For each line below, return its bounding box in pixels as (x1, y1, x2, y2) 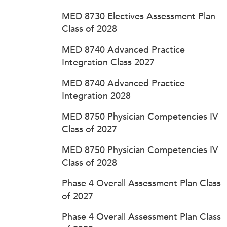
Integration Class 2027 (62, 57, 155, 68)
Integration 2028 (62, 90, 131, 101)
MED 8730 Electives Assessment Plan (62, 11, 215, 22)
